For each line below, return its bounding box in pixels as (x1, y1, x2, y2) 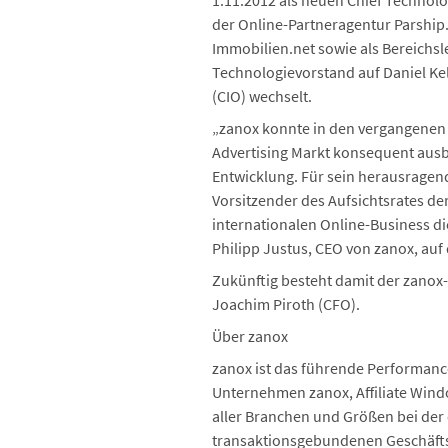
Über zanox (212, 326, 288, 346)
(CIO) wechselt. (212, 86, 312, 106)
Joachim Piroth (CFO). (212, 294, 360, 314)
